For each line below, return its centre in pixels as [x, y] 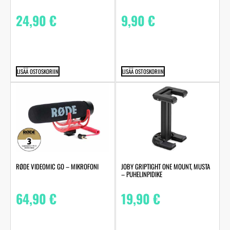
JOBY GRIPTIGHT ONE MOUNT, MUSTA [165, 167]
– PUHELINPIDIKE [141, 174]
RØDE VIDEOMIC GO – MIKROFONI [57, 167]
